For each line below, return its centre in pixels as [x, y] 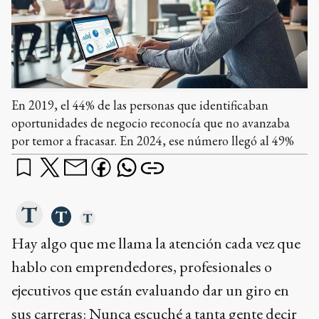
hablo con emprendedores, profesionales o [142, 267]
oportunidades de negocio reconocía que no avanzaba [151, 123]
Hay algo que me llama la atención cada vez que [156, 244]
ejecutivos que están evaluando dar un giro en [150, 291]
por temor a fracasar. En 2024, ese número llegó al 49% [153, 141]
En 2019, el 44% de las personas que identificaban [140, 105]
